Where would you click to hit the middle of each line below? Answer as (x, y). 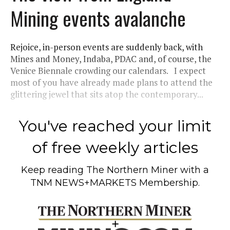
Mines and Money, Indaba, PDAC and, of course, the (111, 59)
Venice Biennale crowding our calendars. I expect (108, 70)
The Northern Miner (132, 170)
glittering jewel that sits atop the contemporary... (107, 94)
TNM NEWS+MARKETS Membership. (115, 183)
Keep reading (54, 170)
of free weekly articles (115, 147)
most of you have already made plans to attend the (111, 82)
